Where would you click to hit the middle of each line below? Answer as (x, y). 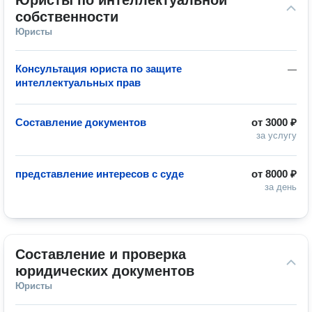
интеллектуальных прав (78, 83)
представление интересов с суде (100, 174)
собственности (67, 17)
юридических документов (105, 271)
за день (281, 187)
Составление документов (81, 122)
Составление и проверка (101, 254)
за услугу (276, 135)
